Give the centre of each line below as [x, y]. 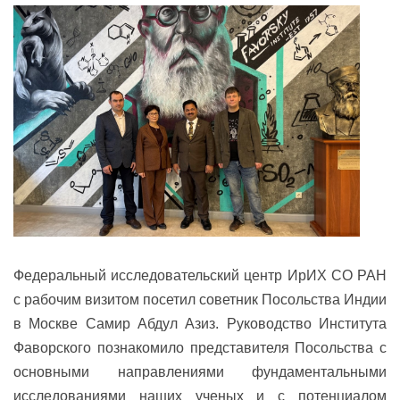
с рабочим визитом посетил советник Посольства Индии [200, 299]
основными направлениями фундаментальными [200, 371]
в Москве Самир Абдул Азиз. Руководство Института [200, 323]
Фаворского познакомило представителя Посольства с [200, 347]
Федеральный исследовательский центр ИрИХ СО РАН [200, 275]
